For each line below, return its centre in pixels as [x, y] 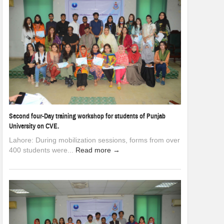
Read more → [98, 150]
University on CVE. [34, 126]
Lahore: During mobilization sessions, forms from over [94, 140]
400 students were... [42, 150]
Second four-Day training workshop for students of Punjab [87, 116]
